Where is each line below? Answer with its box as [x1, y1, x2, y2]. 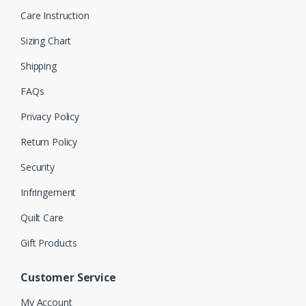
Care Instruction [20, 8, 89, 22]
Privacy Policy [20, 109, 80, 123]
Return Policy [20, 135, 78, 148]
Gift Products [20, 236, 78, 249]
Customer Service [20, 269, 116, 285]
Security [20, 160, 55, 173]
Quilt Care [20, 210, 64, 224]
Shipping [20, 59, 57, 72]
